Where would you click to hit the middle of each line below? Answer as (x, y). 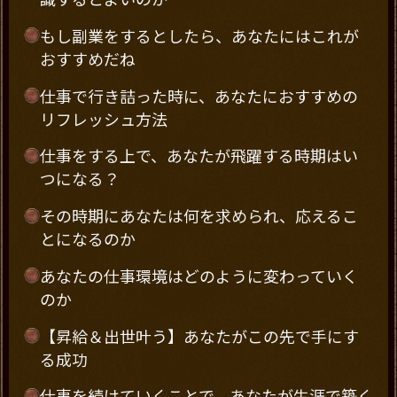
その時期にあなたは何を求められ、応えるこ (198, 216)
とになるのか (87, 239)
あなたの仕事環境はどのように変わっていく (198, 275)
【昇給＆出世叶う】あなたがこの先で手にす (199, 335)
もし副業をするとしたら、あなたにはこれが (199, 35)
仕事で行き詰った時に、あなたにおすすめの (198, 95)
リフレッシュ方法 (103, 118)
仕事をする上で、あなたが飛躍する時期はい (198, 156)
